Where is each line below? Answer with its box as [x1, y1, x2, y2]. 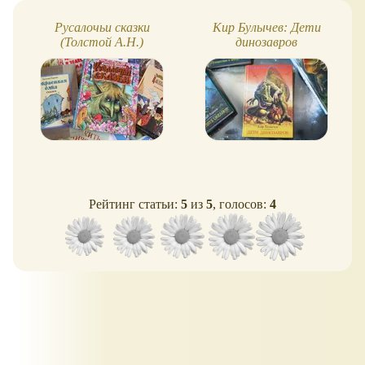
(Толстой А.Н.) [60, 35, 143, 50]
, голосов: [213, 197, 270, 212]
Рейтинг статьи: [89, 197, 181, 212]
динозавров [235, 35, 297, 50]
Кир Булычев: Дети [212, 20, 321, 35]
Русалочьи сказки [54, 20, 150, 35]
